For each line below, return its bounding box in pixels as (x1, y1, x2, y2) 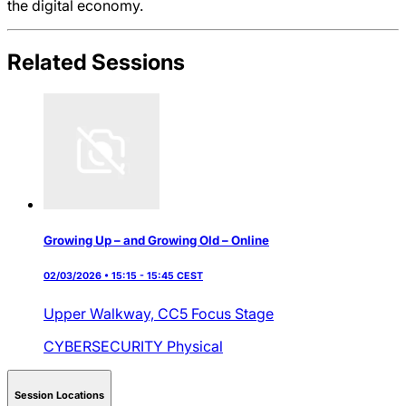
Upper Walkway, (43, 304, 158, 323)
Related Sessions (7, 48, 185, 75)
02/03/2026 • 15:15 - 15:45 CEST (43, 269, 203, 282)
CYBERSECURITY (43, 336, 167, 355)
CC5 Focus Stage (158, 304, 274, 323)
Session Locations (14, 389, 104, 402)
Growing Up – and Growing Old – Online (43, 232, 269, 247)
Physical (167, 336, 223, 355)
